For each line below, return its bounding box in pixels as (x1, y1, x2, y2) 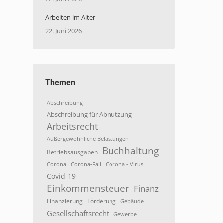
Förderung (87, 197, 116, 205)
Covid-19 (47, 171, 76, 181)
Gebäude (120, 198, 144, 205)
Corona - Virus (106, 160, 143, 168)
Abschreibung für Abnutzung (47, 110, 132, 119)
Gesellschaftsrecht (47, 208, 109, 218)
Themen (45, 78, 75, 87)
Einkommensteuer (47, 182, 129, 194)
